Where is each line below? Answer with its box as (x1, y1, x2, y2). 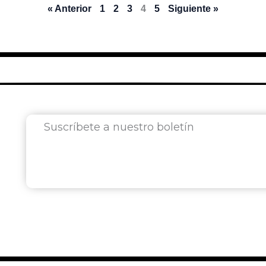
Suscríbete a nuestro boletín (44, 121, 194, 134)
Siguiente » (168, 4, 218, 14)
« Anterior (47, 4, 91, 14)
